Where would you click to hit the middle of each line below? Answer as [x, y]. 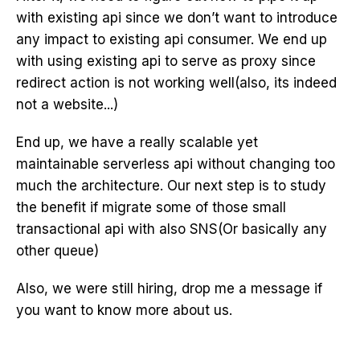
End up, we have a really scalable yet [137, 142]
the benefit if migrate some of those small [151, 207]
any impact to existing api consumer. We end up [172, 39]
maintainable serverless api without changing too [176, 164]
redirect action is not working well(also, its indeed [176, 83]
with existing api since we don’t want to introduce [177, 18]
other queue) [57, 251]
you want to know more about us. [124, 310]
